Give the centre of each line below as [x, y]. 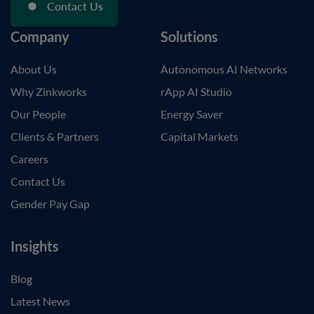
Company [40, 36]
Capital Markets [199, 136]
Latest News [40, 301]
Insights [35, 246]
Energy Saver [192, 114]
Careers [29, 159]
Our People [38, 114]
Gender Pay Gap [50, 204]
